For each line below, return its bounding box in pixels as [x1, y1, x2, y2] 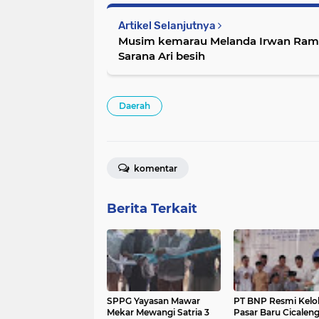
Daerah [119, 100, 150, 111]
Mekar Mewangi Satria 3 [107, 306, 209, 318]
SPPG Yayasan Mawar [107, 295, 200, 306]
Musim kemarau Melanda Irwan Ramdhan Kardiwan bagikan [118, 33, 210, 48]
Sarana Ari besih [118, 48, 205, 63]
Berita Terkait [107, 200, 197, 216]
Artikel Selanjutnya [118, 19, 218, 32]
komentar [132, 162, 177, 174]
